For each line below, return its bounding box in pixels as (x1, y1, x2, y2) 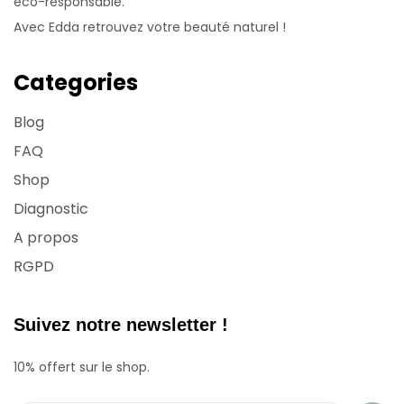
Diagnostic (14, 197, 88, 219)
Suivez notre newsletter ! (14, 314, 228, 335)
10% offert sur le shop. (14, 357, 150, 376)
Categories (14, 67, 138, 97)
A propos (14, 226, 78, 248)
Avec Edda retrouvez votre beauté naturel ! (14, 17, 286, 36)
